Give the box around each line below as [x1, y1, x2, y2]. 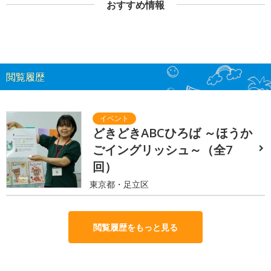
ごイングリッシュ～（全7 [93, 141, 233, 158]
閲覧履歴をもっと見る [93, 221, 178, 233]
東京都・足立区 [90, 178, 149, 190]
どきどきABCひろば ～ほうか [93, 124, 253, 141]
